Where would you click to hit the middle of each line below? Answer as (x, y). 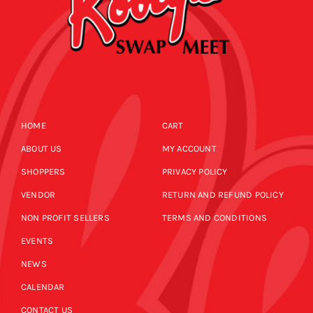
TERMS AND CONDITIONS (214, 218)
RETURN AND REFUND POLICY (223, 195)
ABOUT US (41, 149)
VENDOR (38, 195)
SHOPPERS (43, 172)
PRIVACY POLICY (195, 172)
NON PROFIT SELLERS (65, 218)
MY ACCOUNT (189, 149)
